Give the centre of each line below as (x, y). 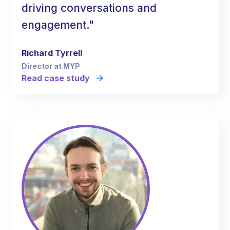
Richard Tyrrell (52, 53)
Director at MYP (51, 66)
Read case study (56, 78)
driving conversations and (89, 8)
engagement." (58, 25)
